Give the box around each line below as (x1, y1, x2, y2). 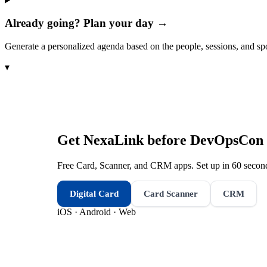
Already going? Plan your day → (5, 17, 168, 30)
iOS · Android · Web (57, 206, 136, 217)
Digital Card (70, 188, 119, 198)
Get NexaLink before (57, 132, 190, 148)
